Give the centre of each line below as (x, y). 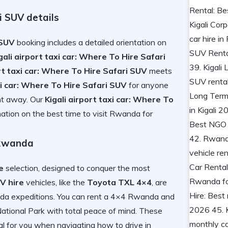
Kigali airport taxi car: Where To (109, 99)
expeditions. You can (48, 196)
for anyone (148, 85)
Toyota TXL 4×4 (119, 182)
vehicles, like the (55, 182)
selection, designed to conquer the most (77, 168)
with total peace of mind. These (104, 210)
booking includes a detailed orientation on (91, 42)
